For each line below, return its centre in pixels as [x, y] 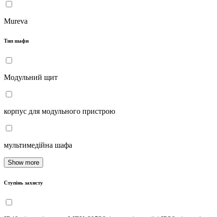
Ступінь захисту [23, 182]
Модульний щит [31, 77]
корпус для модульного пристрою [60, 111]
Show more [23, 162]
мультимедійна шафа [38, 145]
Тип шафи [16, 40]
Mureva [16, 21]
